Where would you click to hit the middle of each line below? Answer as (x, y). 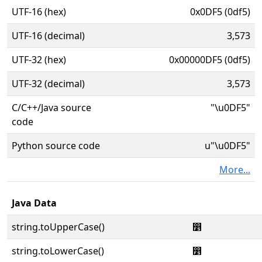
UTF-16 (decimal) (48, 36)
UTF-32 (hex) (39, 60)
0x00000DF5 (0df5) (210, 60)
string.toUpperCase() (58, 227)
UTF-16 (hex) (39, 12)
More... (235, 170)
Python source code (56, 146)
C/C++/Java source (51, 108)
